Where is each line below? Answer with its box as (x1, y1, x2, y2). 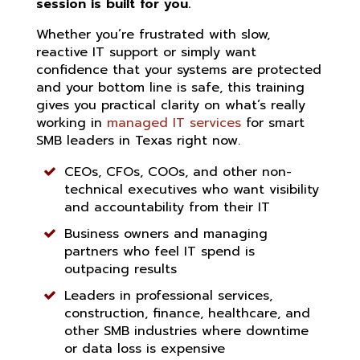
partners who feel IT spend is (64, 241, 255, 261)
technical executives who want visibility (64, 179, 319, 199)
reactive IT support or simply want (36, 42, 256, 62)
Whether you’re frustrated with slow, (36, 24, 270, 44)
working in (36, 112, 107, 133)
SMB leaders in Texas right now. (36, 130, 240, 150)
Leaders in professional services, (64, 285, 272, 305)
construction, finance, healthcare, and (64, 303, 310, 323)
